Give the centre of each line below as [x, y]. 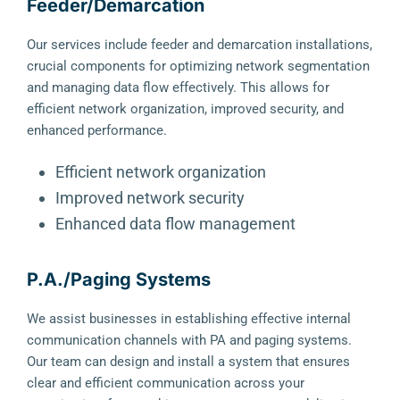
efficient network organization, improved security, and [185, 109]
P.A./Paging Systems [119, 279]
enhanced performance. [97, 130]
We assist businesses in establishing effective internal [189, 319]
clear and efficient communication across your [166, 383]
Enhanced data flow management [175, 224]
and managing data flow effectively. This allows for [178, 87]
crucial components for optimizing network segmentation [198, 66]
